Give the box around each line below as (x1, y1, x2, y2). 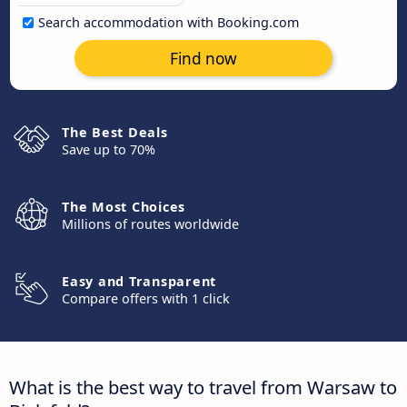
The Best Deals (62, 124, 168, 141)
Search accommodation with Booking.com (38, 14, 299, 31)
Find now (170, 47, 237, 69)
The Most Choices (62, 198, 185, 215)
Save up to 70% (62, 141, 155, 158)
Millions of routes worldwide (62, 215, 239, 233)
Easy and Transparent (62, 273, 216, 290)
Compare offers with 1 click (62, 290, 230, 307)
